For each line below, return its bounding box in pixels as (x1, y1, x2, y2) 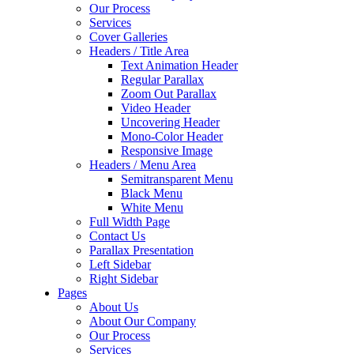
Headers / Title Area (89, 44, 189, 58)
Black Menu (121, 186, 183, 200)
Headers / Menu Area (89, 158, 196, 171)
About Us (89, 300, 138, 314)
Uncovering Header (121, 115, 220, 129)
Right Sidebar (89, 272, 158, 285)
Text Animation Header (121, 58, 238, 72)
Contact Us (89, 229, 145, 243)
